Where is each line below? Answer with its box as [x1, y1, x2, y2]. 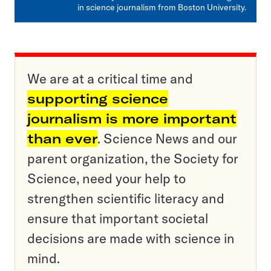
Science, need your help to [27, 170, 186, 187]
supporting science [27, 90, 168, 107]
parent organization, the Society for [27, 150, 238, 167]
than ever [27, 130, 97, 147]
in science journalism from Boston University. [77, 2, 246, 13]
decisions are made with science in [27, 230, 235, 247]
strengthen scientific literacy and [27, 190, 224, 207]
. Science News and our [97, 130, 237, 147]
